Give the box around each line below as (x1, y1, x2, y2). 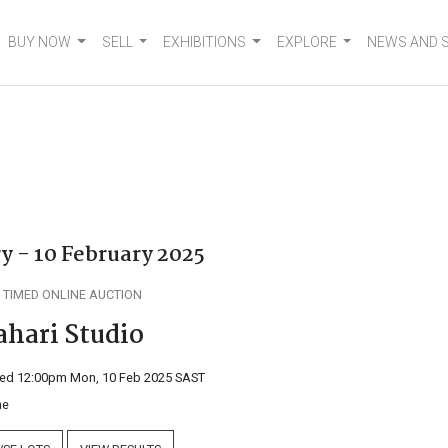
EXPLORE (276, 34, 337, 50)
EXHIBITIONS (163, 34, 247, 50)
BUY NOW (8, 34, 72, 50)
